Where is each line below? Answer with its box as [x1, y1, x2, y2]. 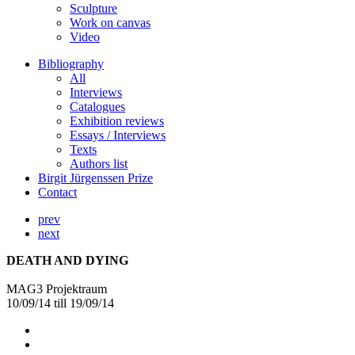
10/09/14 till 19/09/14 [6, 296, 114, 310]
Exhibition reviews [70, 114, 164, 128]
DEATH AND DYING [6, 254, 128, 267]
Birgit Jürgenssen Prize [38, 171, 153, 185]
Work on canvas [70, 16, 151, 29]
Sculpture [70, 2, 117, 15]
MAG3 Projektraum [6, 282, 107, 296]
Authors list [70, 157, 128, 170]
